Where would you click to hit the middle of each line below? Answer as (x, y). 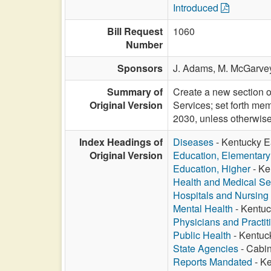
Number (144, 44)
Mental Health (203, 208)
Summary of (135, 92)
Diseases (193, 142)
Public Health (202, 235)
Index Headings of (121, 142)
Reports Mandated (213, 262)
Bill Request (135, 31)
